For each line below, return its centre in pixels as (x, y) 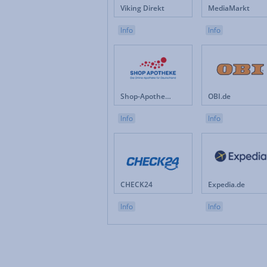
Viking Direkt (142, 8)
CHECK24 (136, 184)
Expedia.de (226, 184)
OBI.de (219, 96)
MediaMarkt (229, 8)
